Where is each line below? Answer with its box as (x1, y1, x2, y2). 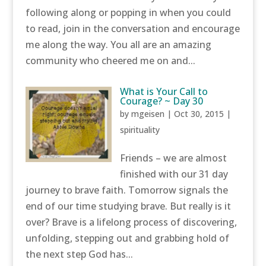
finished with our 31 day (120, 167, 229, 180)
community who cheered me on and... (25, 54, 195, 67)
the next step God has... (25, 248, 133, 261)
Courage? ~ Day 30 (120, 94, 204, 107)
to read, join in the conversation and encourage (25, 22, 240, 35)
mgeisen (131, 108, 165, 119)
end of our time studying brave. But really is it (25, 199, 231, 213)
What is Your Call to (120, 85, 208, 98)
